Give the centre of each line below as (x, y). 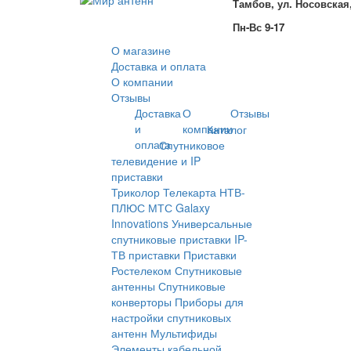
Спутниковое (192, 145)
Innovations (140, 224)
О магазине (141, 51)
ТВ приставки (146, 255)
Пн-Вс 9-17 (259, 27)
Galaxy (193, 208)
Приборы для (209, 302)
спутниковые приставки (171, 239)
